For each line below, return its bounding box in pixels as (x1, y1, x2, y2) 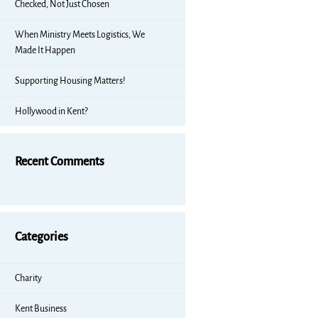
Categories (15, 231, 68, 243)
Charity (15, 273, 42, 283)
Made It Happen (15, 45, 75, 55)
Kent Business (15, 304, 67, 314)
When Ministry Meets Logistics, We (15, 30, 145, 40)
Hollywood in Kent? (15, 106, 88, 116)
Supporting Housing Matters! (15, 76, 126, 86)
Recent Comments (15, 155, 104, 168)
